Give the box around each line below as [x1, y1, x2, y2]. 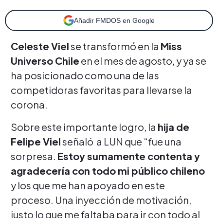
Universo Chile [11, 54, 79, 67]
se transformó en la [69, 39, 161, 52]
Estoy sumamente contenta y [57, 149, 200, 162]
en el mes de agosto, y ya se [79, 54, 206, 67]
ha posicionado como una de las [11, 69, 159, 81]
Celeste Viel [11, 39, 69, 52]
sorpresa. [11, 149, 57, 162]
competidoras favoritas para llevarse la [11, 83, 192, 96]
